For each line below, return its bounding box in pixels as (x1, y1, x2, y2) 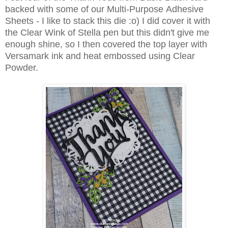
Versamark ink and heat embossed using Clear (5, 50, 195, 61)
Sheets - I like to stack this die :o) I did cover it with (5, 15, 210, 26)
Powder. (5, 62, 38, 73)
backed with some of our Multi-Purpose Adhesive (5, 4, 204, 14)
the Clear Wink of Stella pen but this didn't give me (5, 27, 209, 38)
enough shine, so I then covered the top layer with (5, 39, 207, 49)
